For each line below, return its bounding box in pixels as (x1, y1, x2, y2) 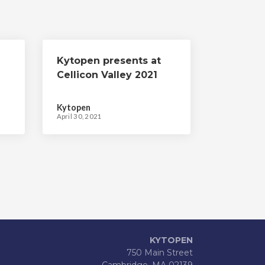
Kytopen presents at (56, 55, 161, 66)
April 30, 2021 (56, 112, 102, 120)
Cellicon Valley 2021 (56, 69, 157, 80)
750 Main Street (127, 247, 193, 258)
